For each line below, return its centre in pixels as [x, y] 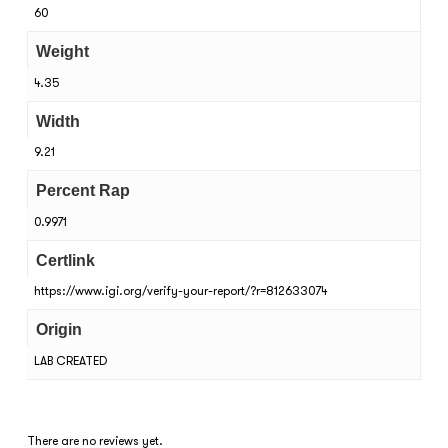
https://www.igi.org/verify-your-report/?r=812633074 [180, 291]
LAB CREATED [70, 360]
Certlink [65, 260]
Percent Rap [82, 191]
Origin [58, 330]
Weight [62, 52]
